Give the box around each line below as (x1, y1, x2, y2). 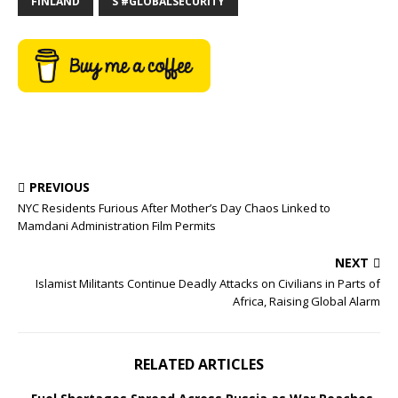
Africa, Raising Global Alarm (233, 293, 380, 309)
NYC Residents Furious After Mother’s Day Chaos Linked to (18, 200, 330, 216)
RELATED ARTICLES (134, 354, 264, 374)
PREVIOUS (29, 179, 90, 195)
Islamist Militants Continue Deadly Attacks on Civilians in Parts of (36, 275, 380, 291)
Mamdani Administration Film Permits (18, 218, 216, 234)
